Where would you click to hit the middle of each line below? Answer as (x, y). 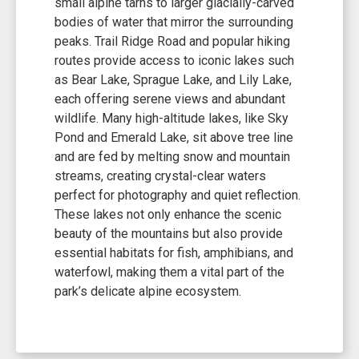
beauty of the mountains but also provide (169, 233)
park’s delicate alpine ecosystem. (148, 291)
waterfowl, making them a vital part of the (169, 272)
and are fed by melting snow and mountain (172, 156)
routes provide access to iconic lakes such (174, 60)
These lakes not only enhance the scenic (168, 214)
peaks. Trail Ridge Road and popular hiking (172, 41)
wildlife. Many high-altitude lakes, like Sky (171, 118)
